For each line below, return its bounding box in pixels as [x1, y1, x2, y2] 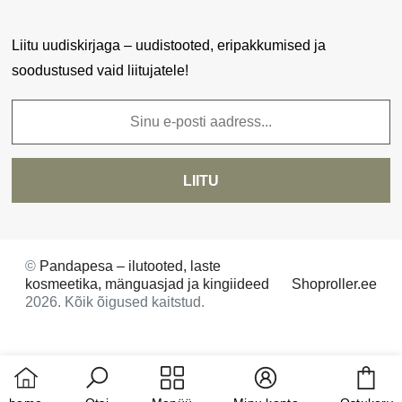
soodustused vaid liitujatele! [12, 63, 188, 78]
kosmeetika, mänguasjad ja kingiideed [25, 276, 269, 292]
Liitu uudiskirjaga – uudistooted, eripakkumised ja [12, 38, 326, 53]
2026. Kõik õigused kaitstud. [25, 294, 205, 310]
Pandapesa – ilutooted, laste [39, 258, 221, 274]
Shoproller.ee [292, 276, 377, 292]
